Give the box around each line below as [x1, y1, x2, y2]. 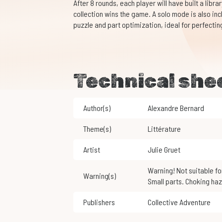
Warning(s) [83, 171, 116, 181]
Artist [83, 145, 100, 155]
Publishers [83, 197, 115, 207]
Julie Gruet [151, 145, 180, 155]
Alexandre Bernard [151, 103, 204, 113]
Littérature [151, 124, 181, 134]
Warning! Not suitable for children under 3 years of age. [147, 166, 154, 175]
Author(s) [83, 103, 111, 113]
